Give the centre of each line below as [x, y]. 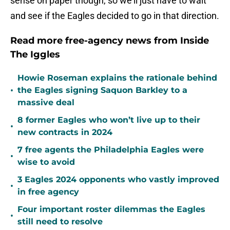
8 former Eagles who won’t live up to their [109, 120]
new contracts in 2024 [65, 132]
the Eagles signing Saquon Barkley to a [102, 90]
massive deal [46, 103]
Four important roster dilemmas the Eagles [111, 209]
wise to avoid [46, 162]
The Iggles [35, 55]
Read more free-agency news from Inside [110, 41]
